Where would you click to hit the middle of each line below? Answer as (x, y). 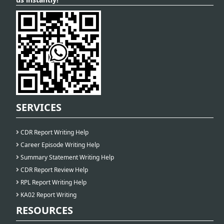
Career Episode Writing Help (59, 144)
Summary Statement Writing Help (66, 157)
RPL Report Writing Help (53, 182)
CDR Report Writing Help (54, 132)
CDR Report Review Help (53, 169)
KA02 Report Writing (48, 194)
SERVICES (39, 107)
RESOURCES (44, 210)
